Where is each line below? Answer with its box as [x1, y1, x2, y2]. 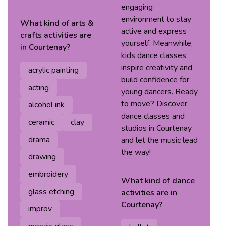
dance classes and [121, 110, 185, 122]
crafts [20, 30, 42, 41]
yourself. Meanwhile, [121, 38, 193, 49]
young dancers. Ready [121, 86, 198, 97]
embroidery [28, 168, 68, 180]
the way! [121, 147, 151, 158]
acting [28, 82, 49, 93]
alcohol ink [28, 99, 65, 110]
